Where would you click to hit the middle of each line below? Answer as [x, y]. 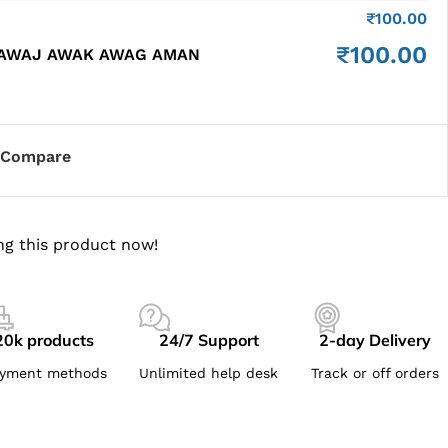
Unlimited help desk [209, 373]
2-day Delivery [375, 340]
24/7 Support [208, 340]
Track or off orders [375, 373]
